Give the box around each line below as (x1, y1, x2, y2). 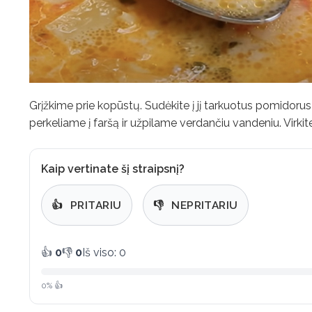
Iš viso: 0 (82, 245, 126, 259)
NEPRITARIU (168, 198, 238, 212)
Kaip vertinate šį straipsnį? (41, 162, 185, 176)
